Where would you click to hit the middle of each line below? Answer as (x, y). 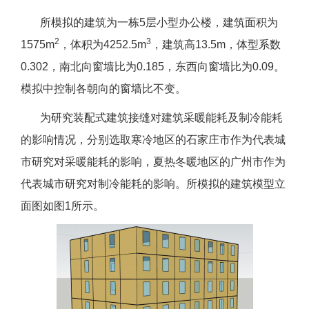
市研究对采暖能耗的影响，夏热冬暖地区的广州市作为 (153, 162)
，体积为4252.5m (103, 45)
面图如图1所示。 (62, 206)
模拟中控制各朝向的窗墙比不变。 (103, 89)
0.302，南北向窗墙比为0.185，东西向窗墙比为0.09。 (153, 67)
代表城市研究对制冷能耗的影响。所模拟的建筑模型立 (153, 184)
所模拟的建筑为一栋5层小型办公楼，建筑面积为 (149, 23)
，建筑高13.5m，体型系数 (216, 45)
